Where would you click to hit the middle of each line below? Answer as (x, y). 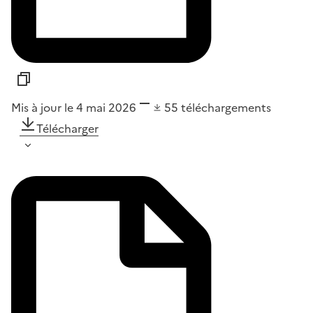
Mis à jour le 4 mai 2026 (74, 108)
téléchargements (226, 108)
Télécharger (67, 129)
